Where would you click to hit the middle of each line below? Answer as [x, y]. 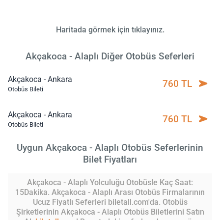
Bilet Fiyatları [110, 159]
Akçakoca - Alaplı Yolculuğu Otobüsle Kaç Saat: [110, 182]
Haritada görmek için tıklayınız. [110, 29]
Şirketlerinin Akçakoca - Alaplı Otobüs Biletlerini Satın [110, 212]
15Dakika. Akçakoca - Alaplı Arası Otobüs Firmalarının [110, 192]
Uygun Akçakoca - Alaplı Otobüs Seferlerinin [110, 147]
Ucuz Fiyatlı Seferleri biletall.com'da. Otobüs [110, 202]
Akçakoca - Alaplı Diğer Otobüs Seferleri [110, 56]
